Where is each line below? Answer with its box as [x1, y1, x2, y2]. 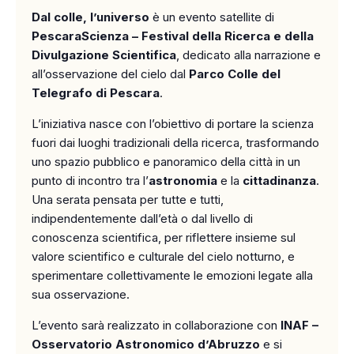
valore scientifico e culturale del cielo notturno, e [32, 249, 295, 265]
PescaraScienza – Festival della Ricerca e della [32, 28, 314, 44]
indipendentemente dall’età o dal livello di [32, 211, 253, 227]
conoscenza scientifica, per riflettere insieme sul [32, 230, 296, 246]
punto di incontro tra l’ [32, 173, 149, 189]
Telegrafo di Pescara [32, 85, 160, 101]
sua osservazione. [32, 287, 130, 303]
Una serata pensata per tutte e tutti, [32, 192, 224, 208]
